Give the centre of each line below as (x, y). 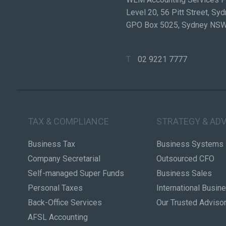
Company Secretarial (64, 158)
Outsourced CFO (185, 158)
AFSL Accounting (58, 217)
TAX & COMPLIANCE (68, 122)
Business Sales (184, 173)
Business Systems (190, 144)
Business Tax (51, 144)
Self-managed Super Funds (76, 173)
